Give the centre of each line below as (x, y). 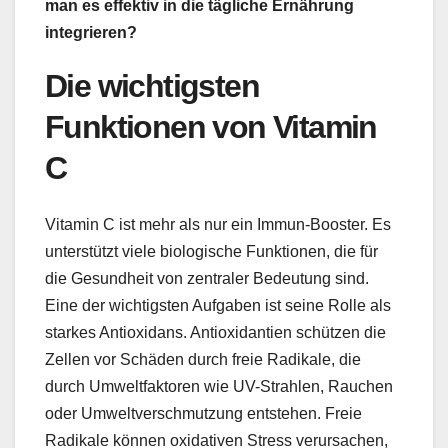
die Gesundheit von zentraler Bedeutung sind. (207, 279)
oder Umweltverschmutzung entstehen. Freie (203, 414)
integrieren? (91, 33)
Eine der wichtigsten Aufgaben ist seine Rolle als (218, 306)
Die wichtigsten (152, 86)
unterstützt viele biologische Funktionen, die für (211, 252)
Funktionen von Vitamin (211, 127)
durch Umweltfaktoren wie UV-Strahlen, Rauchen (219, 387)
